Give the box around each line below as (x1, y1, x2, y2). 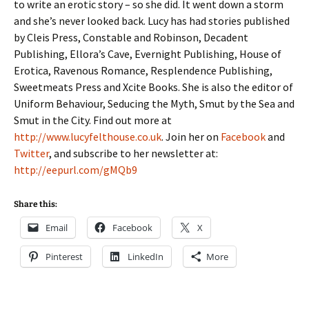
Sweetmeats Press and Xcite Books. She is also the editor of (14, 80, 293, 94)
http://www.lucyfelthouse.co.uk (14, 130, 161, 143)
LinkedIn (128, 250, 163, 263)
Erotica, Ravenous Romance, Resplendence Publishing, (14, 63, 272, 77)
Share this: (14, 199, 57, 209)
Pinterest (46, 250, 83, 263)
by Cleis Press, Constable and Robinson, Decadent (14, 30, 248, 44)
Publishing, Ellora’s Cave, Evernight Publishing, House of (14, 47, 281, 61)
